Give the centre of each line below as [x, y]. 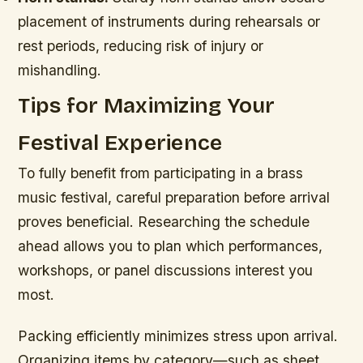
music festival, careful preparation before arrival [174, 198]
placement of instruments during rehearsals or [169, 21]
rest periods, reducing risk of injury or [141, 45]
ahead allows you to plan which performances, [171, 246]
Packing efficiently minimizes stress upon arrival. [178, 336]
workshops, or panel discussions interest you [166, 271]
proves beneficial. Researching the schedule [164, 222]
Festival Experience [120, 143]
